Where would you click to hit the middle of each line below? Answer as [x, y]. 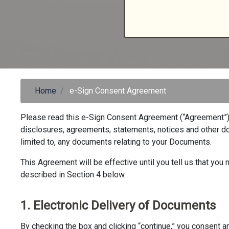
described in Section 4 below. [73, 175]
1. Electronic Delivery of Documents [118, 205]
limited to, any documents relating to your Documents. [116, 142]
